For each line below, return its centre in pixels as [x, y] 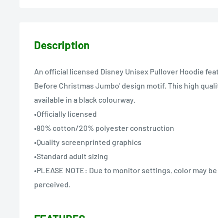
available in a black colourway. [85, 100]
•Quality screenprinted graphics [88, 142]
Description [62, 45]
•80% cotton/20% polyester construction [104, 128]
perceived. [52, 184]
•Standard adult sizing [71, 156]
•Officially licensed [65, 114]
